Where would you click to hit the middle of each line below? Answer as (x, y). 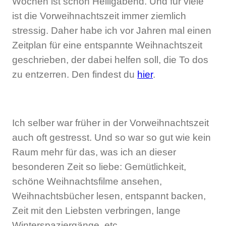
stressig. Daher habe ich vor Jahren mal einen (112, 30)
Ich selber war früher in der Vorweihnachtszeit (110, 123)
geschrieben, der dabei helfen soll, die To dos (110, 60)
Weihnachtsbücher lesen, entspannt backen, (109, 196)
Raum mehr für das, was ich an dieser (94, 152)
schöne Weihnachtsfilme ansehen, (87, 182)
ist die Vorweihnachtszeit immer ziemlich (99, 16)
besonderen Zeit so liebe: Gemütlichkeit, (99, 167)
